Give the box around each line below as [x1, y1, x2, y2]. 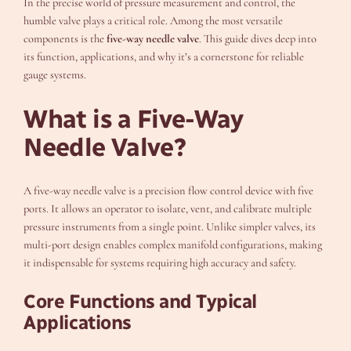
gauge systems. [24, 67, 87, 81]
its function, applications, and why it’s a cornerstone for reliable [24, 49, 305, 63]
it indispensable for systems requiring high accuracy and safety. [24, 256, 297, 270]
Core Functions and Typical [24, 290, 257, 313]
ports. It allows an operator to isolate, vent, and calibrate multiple [24, 202, 313, 216]
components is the [24, 31, 107, 45]
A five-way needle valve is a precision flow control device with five [24, 184, 314, 198]
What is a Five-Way [24, 103, 244, 134]
